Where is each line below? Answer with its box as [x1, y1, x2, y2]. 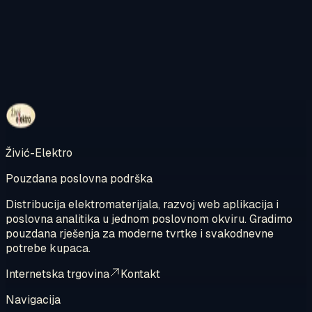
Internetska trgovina [6, 267, 109, 282]
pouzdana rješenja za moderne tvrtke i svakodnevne [6, 226, 274, 242]
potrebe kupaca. [6, 241, 91, 256]
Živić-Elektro [6, 146, 72, 161]
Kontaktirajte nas [13, 83, 100, 98]
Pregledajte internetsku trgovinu [13, 97, 179, 113]
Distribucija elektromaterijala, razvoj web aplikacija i [6, 197, 279, 212]
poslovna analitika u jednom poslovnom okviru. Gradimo [6, 212, 292, 227]
